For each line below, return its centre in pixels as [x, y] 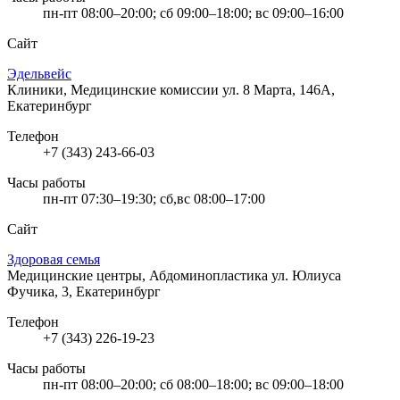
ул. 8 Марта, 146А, [279, 89]
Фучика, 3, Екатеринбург [84, 291]
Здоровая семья [54, 259]
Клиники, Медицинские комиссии [115, 89]
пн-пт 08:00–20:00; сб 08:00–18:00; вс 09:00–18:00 [193, 384]
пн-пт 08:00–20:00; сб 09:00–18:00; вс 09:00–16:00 [193, 12]
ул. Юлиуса [306, 275]
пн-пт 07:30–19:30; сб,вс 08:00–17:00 [154, 198]
